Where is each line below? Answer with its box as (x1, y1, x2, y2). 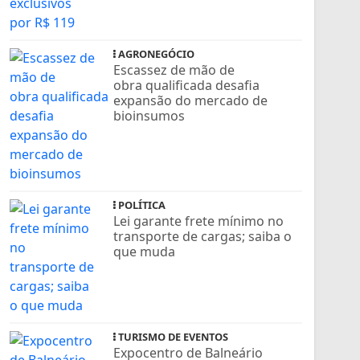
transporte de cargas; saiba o (113, 227, 292, 245)
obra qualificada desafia (113, 76, 260, 94)
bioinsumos (113, 106, 189, 125)
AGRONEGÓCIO (116, 46, 195, 61)
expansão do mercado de (113, 91, 268, 109)
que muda (113, 242, 176, 260)
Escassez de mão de (113, 60, 235, 79)
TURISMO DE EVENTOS (116, 329, 229, 344)
